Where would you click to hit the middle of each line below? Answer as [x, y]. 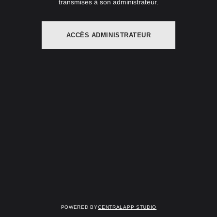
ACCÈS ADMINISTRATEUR [108, 35]
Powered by [79, 206]
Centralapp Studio [127, 206]
